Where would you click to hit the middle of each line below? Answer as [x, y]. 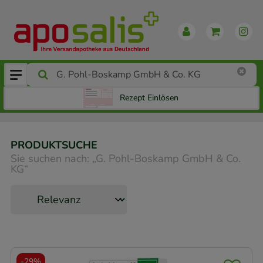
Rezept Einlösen [149, 98]
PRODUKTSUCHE [54, 145]
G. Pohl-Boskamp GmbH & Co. [168, 158]
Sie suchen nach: [50, 158]
